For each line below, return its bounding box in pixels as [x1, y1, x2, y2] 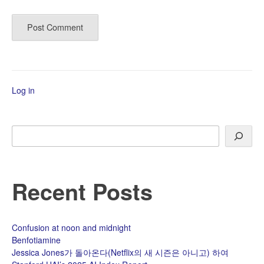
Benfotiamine [12, 233, 61, 246]
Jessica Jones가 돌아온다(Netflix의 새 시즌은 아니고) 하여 [12, 246, 229, 258]
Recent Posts [12, 175, 153, 208]
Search [11, 124, 38, 137]
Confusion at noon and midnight [12, 221, 131, 233]
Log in [12, 84, 35, 97]
